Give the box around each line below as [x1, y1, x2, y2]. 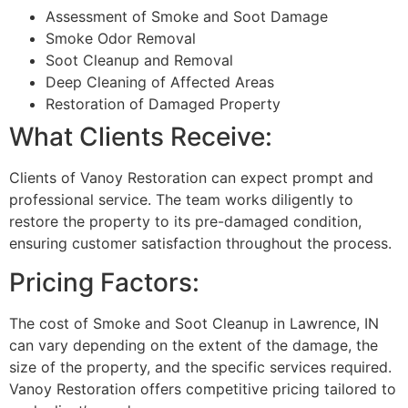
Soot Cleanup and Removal [46, 51, 233, 70]
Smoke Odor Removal [46, 29, 196, 48]
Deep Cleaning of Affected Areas [46, 73, 274, 92]
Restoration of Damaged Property [46, 95, 280, 114]
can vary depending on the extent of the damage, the [9, 335, 378, 354]
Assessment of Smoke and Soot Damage [46, 7, 328, 26]
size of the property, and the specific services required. [9, 357, 392, 376]
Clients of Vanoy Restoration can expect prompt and [9, 168, 373, 188]
